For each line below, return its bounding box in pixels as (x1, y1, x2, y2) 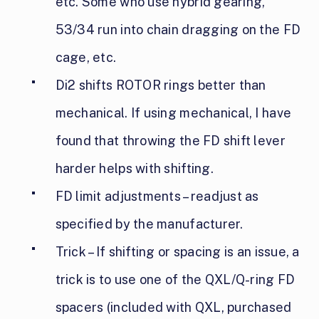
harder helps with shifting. (55, 161, 214, 177)
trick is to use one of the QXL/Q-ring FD (55, 272, 296, 288)
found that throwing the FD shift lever (55, 133, 286, 149)
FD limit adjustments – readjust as (55, 189, 259, 204)
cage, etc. (55, 50, 117, 66)
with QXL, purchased (163, 300, 292, 315)
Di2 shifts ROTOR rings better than (55, 78, 266, 93)
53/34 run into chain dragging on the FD (55, 22, 301, 38)
